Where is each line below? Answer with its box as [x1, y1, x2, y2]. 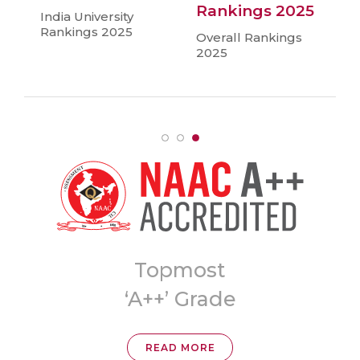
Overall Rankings [196, 29, 302, 45]
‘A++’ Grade [124, 286, 236, 311]
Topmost [134, 257, 226, 282]
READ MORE [145, 341, 215, 354]
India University [40, 8, 133, 24]
